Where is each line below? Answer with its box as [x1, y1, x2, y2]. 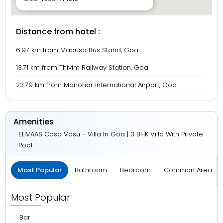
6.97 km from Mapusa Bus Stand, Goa [16, 45, 139, 55]
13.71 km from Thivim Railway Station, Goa [16, 63, 149, 73]
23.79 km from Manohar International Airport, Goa [16, 80, 177, 90]
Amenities [13, 116, 54, 128]
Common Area [164, 165, 213, 175]
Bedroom [120, 165, 151, 175]
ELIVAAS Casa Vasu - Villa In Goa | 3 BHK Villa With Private [18, 129, 204, 139]
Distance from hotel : [16, 26, 101, 38]
